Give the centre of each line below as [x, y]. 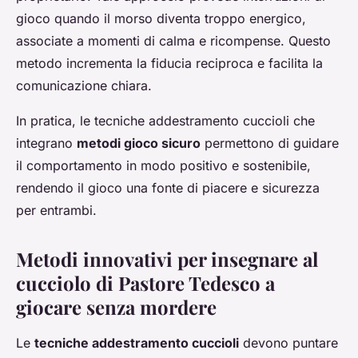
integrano [46, 143]
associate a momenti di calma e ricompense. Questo [173, 41]
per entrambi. [56, 211]
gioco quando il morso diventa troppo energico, [161, 19]
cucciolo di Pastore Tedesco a [145, 283]
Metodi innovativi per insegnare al [167, 259]
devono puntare [288, 343]
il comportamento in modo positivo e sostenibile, [163, 166]
